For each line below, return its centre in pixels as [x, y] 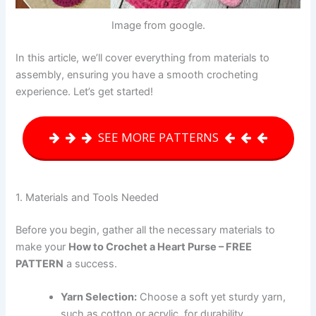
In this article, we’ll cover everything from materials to [143, 57]
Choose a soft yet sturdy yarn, [212, 297]
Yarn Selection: [99, 297]
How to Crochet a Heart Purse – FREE [160, 247]
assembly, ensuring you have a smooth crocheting [137, 74]
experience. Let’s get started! [85, 91]
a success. [91, 263]
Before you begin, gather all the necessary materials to [146, 230]
